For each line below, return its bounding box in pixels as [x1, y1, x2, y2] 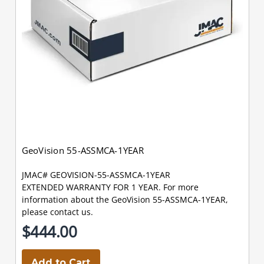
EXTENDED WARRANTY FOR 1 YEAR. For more [21, 181, 199, 193]
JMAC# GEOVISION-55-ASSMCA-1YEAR [21, 169, 170, 180]
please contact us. [21, 206, 93, 217]
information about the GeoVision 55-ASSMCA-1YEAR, [21, 193, 228, 205]
